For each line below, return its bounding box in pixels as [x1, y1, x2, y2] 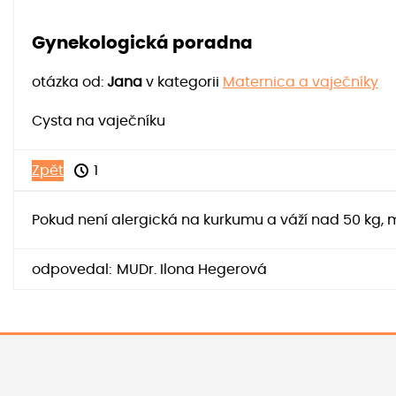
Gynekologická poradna [32, 34, 253, 53]
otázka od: [32, 75, 107, 90]
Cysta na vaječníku [32, 114, 165, 129]
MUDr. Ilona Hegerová [117, 262, 267, 277]
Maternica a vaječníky [223, 75, 378, 90]
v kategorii [146, 75, 223, 90]
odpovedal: [32, 262, 111, 277]
